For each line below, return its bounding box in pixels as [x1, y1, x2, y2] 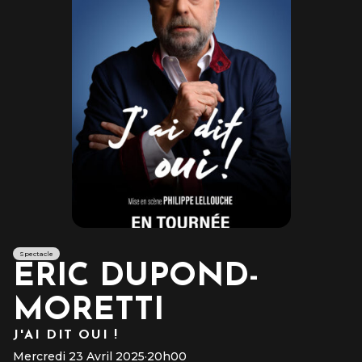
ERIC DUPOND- [13, 260, 259, 293]
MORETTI [13, 294, 164, 327]
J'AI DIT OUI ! [13, 328, 119, 342]
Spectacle [19, 249, 53, 258]
